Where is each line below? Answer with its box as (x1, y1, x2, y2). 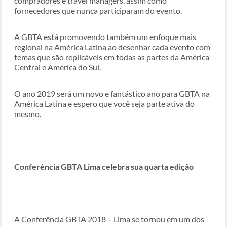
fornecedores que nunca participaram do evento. (14, 6, 182, 16)
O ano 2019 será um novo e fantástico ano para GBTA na (14, 89, 210, 99)
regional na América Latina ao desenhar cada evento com (14, 42, 210, 52)
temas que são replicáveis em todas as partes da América (14, 52, 209, 62)
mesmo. (14, 109, 41, 119)
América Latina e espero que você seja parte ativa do (14, 99, 195, 109)
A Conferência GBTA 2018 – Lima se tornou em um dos (14, 214, 204, 224)
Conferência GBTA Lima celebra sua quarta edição (14, 162, 194, 172)
